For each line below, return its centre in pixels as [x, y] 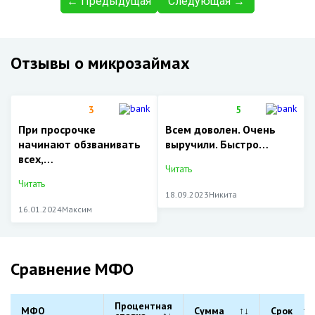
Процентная [143, 306]
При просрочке [57, 129]
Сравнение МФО [72, 269]
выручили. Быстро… [217, 144]
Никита [223, 194]
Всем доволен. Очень [220, 129]
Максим [77, 209]
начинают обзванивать [79, 144]
